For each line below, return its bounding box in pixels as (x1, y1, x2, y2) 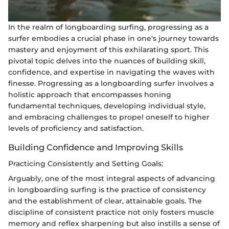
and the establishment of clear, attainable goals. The (8, 196, 202, 205)
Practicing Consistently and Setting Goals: (8, 158, 163, 168)
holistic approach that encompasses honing (8, 89, 171, 99)
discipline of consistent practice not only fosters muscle (8, 207, 214, 217)
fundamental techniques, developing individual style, (8, 101, 205, 110)
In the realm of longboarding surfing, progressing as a (8, 22, 209, 32)
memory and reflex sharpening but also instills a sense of (8, 218, 220, 228)
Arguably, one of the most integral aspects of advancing (8, 173, 215, 183)
